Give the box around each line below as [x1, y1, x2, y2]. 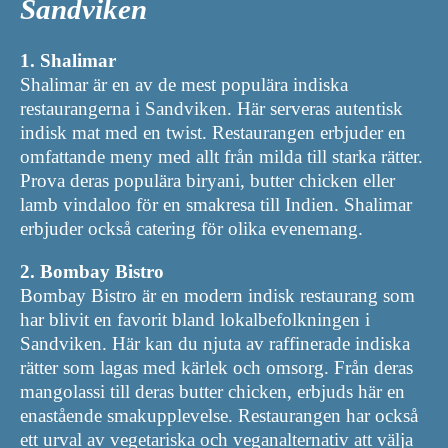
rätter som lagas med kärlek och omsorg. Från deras [20, 357, 413, 379]
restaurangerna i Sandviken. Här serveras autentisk [20, 98, 403, 120]
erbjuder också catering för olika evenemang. [20, 218, 363, 240]
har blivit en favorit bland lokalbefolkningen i [20, 309, 370, 331]
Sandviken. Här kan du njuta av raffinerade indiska [20, 333, 410, 355]
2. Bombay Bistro [20, 261, 164, 283]
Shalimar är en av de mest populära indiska [20, 74, 348, 96]
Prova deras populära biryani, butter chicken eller [20, 170, 395, 192]
